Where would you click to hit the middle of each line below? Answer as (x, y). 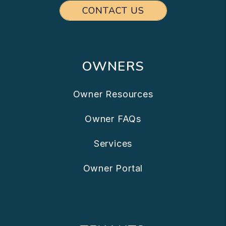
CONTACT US (113, 11)
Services (113, 144)
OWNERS (113, 67)
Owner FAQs (113, 119)
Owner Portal (113, 168)
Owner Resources (113, 94)
